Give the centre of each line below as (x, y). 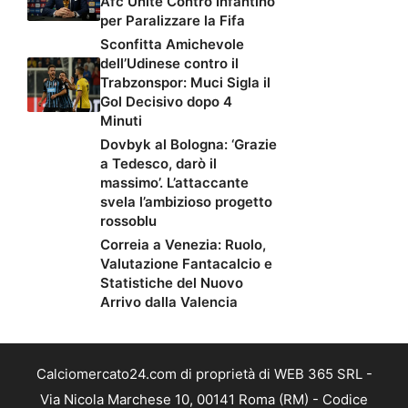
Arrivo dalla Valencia (169, 301)
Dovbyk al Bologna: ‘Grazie (189, 144)
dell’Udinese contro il (169, 63)
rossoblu (128, 220)
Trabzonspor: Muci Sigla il (185, 82)
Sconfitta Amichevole (172, 44)
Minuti (121, 120)
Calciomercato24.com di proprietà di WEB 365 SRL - (204, 373)
